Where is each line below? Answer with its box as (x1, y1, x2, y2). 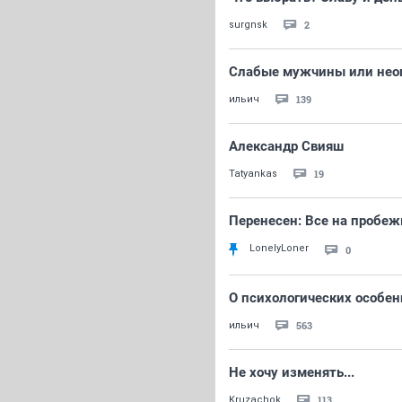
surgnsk (229, 19, 267, 31)
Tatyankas (229, 168, 277, 179)
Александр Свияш (229, 138, 344, 154)
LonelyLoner (249, 242, 309, 254)
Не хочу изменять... (229, 364, 354, 380)
